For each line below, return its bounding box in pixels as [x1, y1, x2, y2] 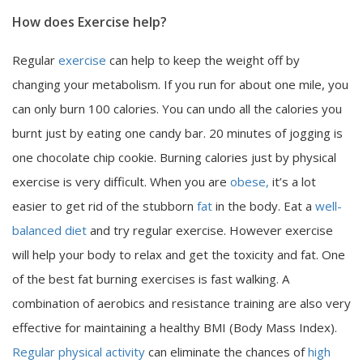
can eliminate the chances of [148, 343, 308, 360]
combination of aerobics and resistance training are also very [12, 294, 351, 311]
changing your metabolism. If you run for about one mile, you [12, 75, 348, 92]
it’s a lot [269, 173, 316, 190]
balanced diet [12, 221, 87, 238]
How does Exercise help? [12, 12, 167, 31]
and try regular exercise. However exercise [87, 221, 333, 238]
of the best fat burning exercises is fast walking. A [12, 270, 289, 287]
